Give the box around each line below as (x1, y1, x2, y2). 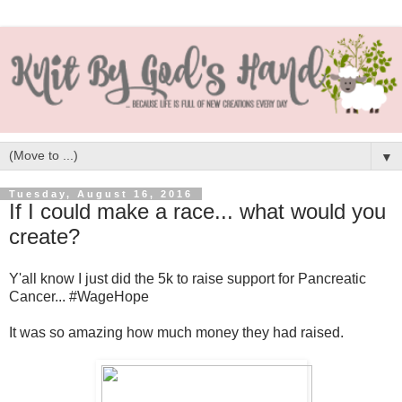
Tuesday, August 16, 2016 (9, 188, 193, 199)
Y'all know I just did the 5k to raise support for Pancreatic (9, 271, 366, 287)
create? (9, 223, 80, 249)
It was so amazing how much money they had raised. (9, 325, 344, 341)
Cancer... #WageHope (9, 289, 149, 305)
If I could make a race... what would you (9, 198, 386, 223)
